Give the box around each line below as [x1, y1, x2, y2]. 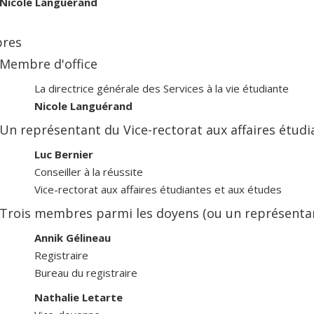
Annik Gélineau [34, 230, 111, 245]
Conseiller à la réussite [34, 164, 143, 179]
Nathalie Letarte [34, 289, 123, 304]
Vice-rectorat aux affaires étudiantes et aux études [34, 182, 282, 196]
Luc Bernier [34, 146, 93, 161]
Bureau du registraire [34, 265, 137, 280]
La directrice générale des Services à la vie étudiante [34, 81, 289, 95]
